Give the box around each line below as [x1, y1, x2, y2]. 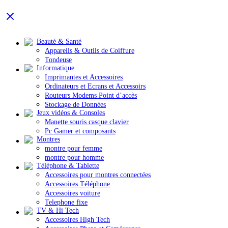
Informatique [37, 64, 74, 72]
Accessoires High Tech [45, 215, 110, 223]
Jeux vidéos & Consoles [37, 108, 105, 117]
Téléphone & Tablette [37, 161, 99, 169]
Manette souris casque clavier [45, 118, 129, 126]
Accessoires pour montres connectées [45, 170, 151, 179]
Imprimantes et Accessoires [45, 73, 123, 81]
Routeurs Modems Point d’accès [45, 91, 137, 99]
